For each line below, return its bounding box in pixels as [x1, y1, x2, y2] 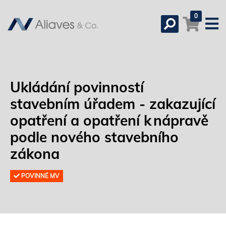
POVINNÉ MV [20, 172, 60, 180]
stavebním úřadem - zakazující [10, 95, 215, 112]
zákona [10, 145, 60, 162]
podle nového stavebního [10, 128, 179, 146]
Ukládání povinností [10, 78, 144, 96]
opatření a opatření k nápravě [10, 111, 208, 129]
